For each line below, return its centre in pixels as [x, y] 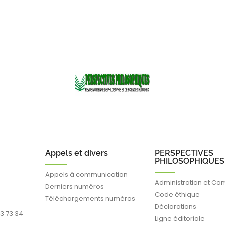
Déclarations [176, 206]
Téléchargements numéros [90, 198]
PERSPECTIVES [184, 153]
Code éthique [178, 194]
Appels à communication [86, 174]
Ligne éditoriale [180, 218]
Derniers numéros [74, 186]
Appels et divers [76, 153]
